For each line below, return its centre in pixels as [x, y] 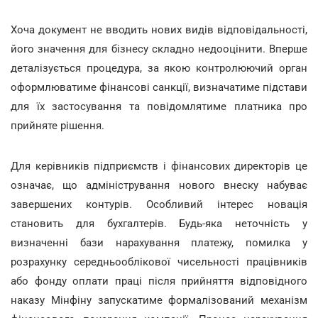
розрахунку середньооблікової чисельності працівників [159, 262]
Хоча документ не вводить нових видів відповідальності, [159, 29]
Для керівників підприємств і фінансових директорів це [159, 166]
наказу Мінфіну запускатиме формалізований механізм [159, 300]
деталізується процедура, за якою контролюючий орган [159, 68]
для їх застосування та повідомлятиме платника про [159, 106]
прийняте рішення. [57, 125]
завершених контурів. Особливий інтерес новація [159, 204]
